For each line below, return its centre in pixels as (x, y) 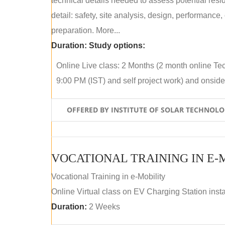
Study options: (117, 45)
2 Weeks (103, 207)
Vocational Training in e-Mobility (108, 177)
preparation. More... (86, 30)
